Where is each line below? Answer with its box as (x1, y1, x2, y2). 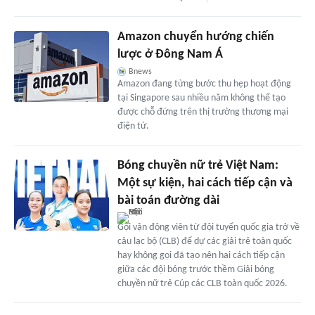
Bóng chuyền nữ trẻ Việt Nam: (117, 159, 278, 173)
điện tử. (117, 121, 149, 132)
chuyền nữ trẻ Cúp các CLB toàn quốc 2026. (117, 278, 288, 290)
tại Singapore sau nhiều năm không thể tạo (117, 93, 285, 104)
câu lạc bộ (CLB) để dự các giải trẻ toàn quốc (117, 236, 292, 247)
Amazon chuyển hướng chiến (117, 30, 274, 44)
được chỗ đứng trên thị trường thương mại (117, 107, 288, 118)
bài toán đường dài (117, 194, 219, 208)
